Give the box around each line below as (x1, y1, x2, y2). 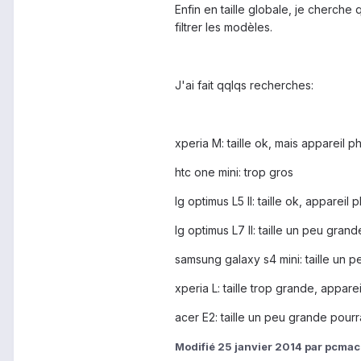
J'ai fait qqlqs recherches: (175, 78, 313, 93)
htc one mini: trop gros (175, 165, 293, 180)
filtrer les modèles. (175, 20, 272, 35)
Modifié (175, 340, 218, 354)
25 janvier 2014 (218, 340, 302, 354)
